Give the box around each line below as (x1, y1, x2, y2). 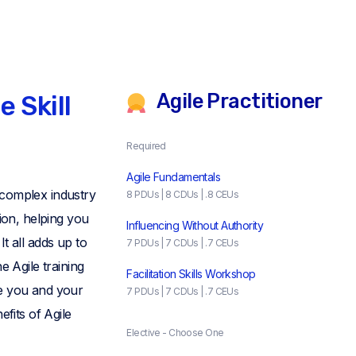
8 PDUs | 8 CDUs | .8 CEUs (126, 188, 239, 200)
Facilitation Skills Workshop (126, 266, 256, 281)
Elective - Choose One (126, 326, 224, 339)
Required (126, 139, 166, 152)
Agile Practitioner (153, 88, 323, 113)
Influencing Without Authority (126, 218, 264, 232)
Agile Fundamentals (126, 169, 221, 184)
